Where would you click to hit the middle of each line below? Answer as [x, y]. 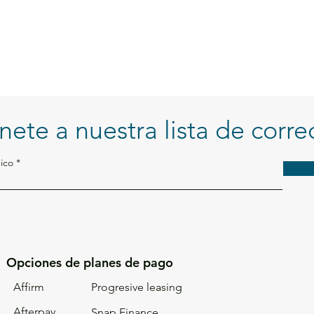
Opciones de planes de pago [89, 262]
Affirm [28, 287]
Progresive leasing [136, 287]
